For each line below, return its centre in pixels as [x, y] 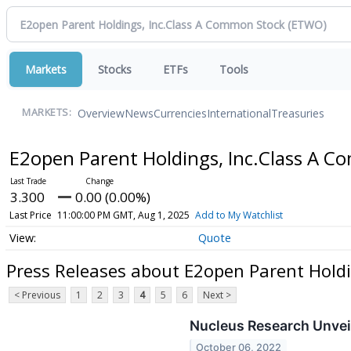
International [239, 113]
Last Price [30, 215]
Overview [101, 113]
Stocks [115, 69]
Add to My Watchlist [239, 215]
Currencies [180, 113]
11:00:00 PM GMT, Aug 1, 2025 [123, 215]
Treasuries [298, 113]
